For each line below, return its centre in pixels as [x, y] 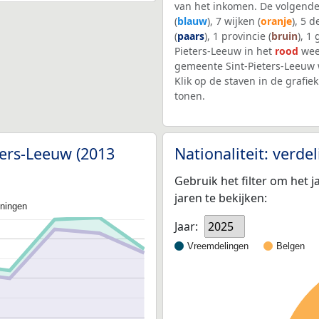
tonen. [190, 96]
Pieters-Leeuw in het [225, 51]
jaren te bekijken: [221, 198]
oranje [276, 21]
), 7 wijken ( [234, 21]
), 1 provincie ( [238, 36]
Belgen [291, 246]
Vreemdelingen [218, 246]
